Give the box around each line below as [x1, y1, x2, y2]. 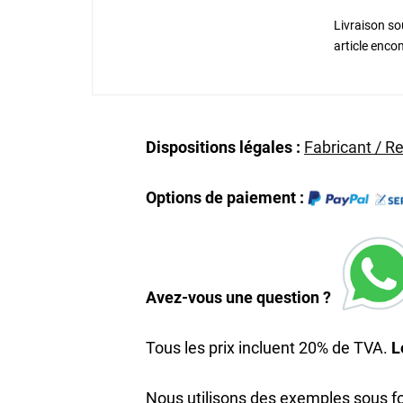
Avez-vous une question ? [146, 288, 342, 308]
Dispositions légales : [146, 138, 304, 157]
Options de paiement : [146, 188, 308, 207]
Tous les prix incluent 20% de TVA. [146, 338, 391, 358]
